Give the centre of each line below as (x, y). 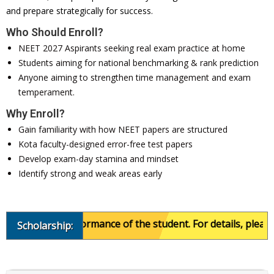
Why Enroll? (35, 113)
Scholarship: (45, 226)
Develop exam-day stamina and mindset (98, 159)
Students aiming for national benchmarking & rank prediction (139, 63)
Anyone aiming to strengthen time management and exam (135, 77)
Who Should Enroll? (55, 32)
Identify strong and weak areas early (90, 173)
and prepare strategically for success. (80, 11)
